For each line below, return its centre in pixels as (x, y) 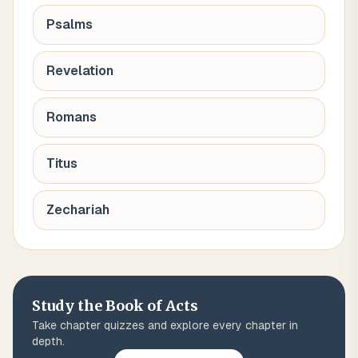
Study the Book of (99, 306)
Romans (72, 117)
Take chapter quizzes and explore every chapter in (165, 325)
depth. (48, 341)
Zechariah (78, 210)
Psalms (70, 24)
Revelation (80, 71)
